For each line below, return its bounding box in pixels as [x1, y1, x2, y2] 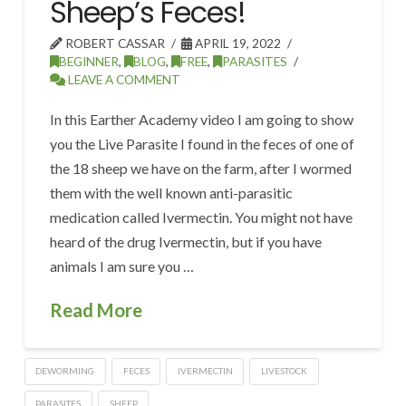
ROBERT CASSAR [63, 35, 166, 52]
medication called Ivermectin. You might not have [50, 208, 353, 227]
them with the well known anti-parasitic [50, 184, 294, 202]
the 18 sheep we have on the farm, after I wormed [50, 159, 353, 178]
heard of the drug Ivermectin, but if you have [50, 233, 323, 251]
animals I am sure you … [50, 257, 195, 275]
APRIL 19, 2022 [192, 35, 282, 52]
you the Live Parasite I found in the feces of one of [50, 135, 355, 153]
